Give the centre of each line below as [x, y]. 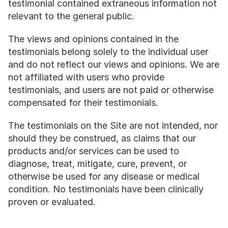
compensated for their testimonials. [83, 103]
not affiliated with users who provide [86, 77]
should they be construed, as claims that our [102, 138]
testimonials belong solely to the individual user [108, 52]
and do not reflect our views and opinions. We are [114, 64]
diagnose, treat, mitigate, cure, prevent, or [97, 164]
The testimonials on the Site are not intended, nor [113, 125]
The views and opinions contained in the [93, 39]
